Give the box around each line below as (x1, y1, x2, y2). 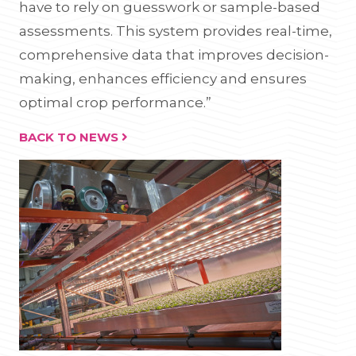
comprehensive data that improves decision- (19, 47, 329, 63)
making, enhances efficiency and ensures (19, 71, 307, 87)
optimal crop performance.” (19, 95, 211, 110)
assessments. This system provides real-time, (19, 23, 332, 39)
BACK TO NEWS (19, 130, 122, 145)
